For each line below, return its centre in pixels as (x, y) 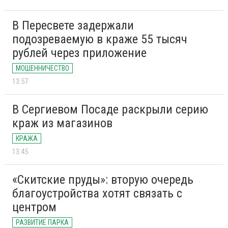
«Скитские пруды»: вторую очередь (103, 180)
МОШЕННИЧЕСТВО (42, 68)
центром (34, 207)
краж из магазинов (62, 123)
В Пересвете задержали (73, 26)
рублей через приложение (79, 53)
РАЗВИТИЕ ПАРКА (42, 223)
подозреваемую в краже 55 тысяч (100, 39)
